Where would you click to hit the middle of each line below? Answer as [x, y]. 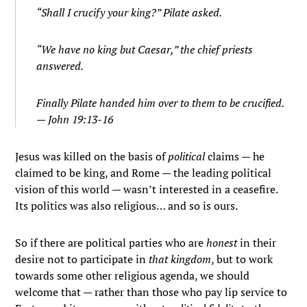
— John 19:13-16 [75, 119]
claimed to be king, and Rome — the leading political [144, 173]
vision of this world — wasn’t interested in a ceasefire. [147, 189]
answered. [60, 66]
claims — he [235, 156]
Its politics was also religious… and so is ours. [127, 206]
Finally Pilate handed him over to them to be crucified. [160, 103]
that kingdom [180, 259]
